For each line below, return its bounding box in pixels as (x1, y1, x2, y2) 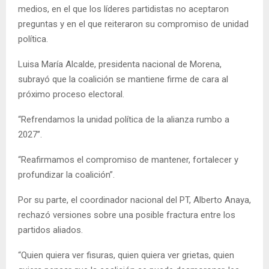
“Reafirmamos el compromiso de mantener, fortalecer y (18, 154, 238, 165)
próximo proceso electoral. (18, 88, 124, 100)
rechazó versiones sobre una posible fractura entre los (18, 209, 235, 220)
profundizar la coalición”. (18, 169, 115, 180)
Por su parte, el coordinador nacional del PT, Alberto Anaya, (18, 194, 251, 205)
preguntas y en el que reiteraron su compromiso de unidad (18, 18, 249, 29)
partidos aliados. (18, 224, 83, 235)
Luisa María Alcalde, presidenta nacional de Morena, (18, 58, 222, 70)
